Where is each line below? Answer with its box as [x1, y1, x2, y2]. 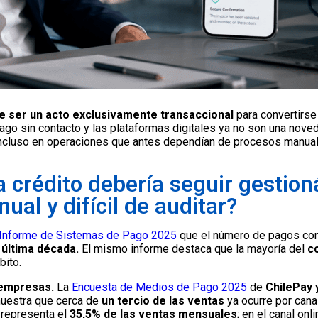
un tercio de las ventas [102, 294, 227, 308]
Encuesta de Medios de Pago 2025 [72, 280, 247, 295]
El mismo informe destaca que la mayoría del [79, 242, 305, 256]
